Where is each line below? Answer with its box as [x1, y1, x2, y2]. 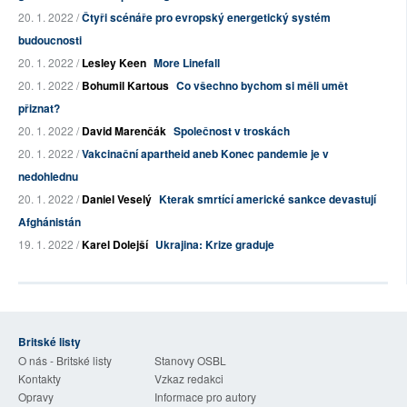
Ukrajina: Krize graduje [155, 236, 274, 253]
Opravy [18, 389, 54, 405]
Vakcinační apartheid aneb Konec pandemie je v [82, 145, 329, 163]
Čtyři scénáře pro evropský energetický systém [82, 9, 331, 26]
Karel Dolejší [82, 236, 148, 253]
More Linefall [154, 55, 220, 72]
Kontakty [18, 371, 61, 387]
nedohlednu [18, 168, 78, 185]
